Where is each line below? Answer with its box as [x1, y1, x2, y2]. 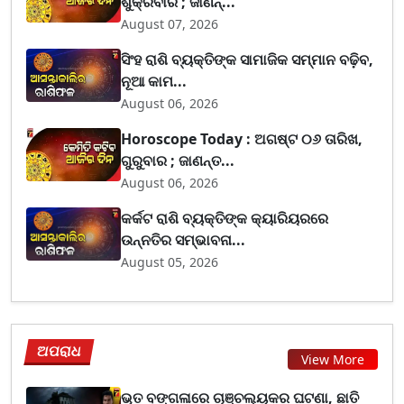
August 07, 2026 [121, 14, 219, 32]
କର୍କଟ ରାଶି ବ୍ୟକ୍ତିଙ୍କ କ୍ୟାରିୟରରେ [121, 207, 329, 228]
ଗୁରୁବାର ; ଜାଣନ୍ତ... [121, 150, 235, 170]
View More [301, 351, 364, 368]
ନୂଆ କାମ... [121, 70, 188, 91]
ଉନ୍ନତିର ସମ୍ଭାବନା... [121, 229, 246, 250]
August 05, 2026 [121, 252, 219, 271]
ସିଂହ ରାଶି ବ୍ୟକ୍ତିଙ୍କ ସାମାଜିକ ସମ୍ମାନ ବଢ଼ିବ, [121, 49, 374, 69]
